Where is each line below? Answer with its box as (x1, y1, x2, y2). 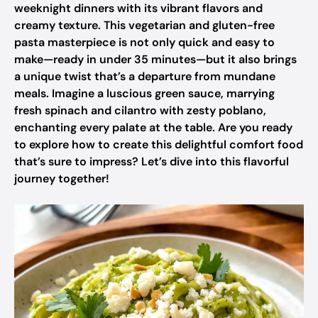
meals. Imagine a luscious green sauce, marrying (14, 86, 275, 101)
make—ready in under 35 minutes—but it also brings (14, 52, 297, 67)
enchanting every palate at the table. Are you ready (14, 120, 292, 135)
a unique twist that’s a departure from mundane (14, 69, 275, 84)
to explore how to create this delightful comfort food (14, 137, 303, 152)
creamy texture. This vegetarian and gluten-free (14, 18, 275, 33)
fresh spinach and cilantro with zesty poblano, (14, 103, 266, 118)
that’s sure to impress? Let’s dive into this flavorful (14, 154, 289, 169)
